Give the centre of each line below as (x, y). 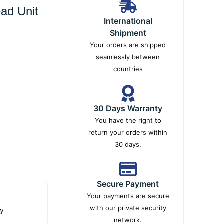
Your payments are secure (128, 196)
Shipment (128, 33)
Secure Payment (128, 184)
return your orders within (128, 132)
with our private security (128, 208)
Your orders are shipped (128, 45)
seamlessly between (128, 57)
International (128, 21)
